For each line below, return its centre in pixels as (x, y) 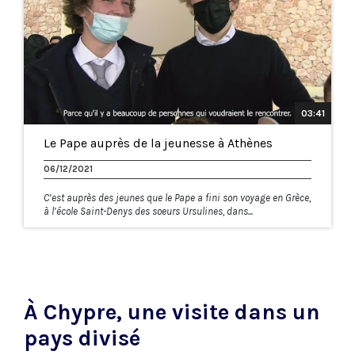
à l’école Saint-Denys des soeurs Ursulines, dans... (148, 211)
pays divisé (82, 338)
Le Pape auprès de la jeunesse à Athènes (158, 143)
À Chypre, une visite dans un (172, 311)
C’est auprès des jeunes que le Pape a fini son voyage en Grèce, (177, 197)
